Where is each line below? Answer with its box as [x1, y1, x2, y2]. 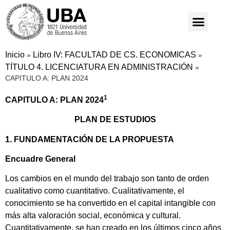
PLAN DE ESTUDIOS [74, 115, 156, 124]
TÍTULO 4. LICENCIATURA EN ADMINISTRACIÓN [5, 62, 193, 71]
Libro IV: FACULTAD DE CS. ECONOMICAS [33, 50, 196, 59]
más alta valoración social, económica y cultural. [5, 211, 181, 220]
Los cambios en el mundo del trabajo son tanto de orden [5, 174, 209, 183]
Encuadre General [5, 155, 75, 164]
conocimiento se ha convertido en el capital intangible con [5, 199, 216, 208]
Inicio [5, 50, 25, 59]
